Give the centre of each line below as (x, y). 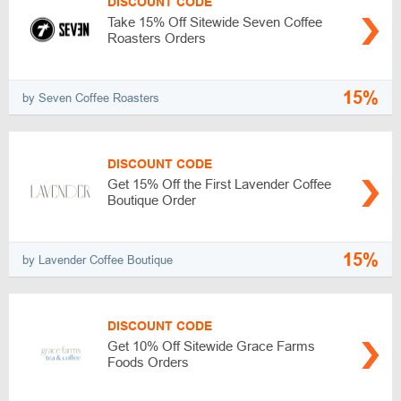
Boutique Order (152, 200)
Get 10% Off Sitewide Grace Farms (211, 346)
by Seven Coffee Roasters (91, 98)
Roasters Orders (157, 38)
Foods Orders (148, 363)
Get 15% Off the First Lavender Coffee (219, 184)
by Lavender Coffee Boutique (98, 260)
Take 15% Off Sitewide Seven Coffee (215, 22)
